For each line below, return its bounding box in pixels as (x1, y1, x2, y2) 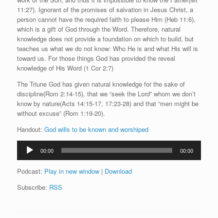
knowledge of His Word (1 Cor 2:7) (17, 63, 113, 73)
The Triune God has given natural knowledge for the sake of (17, 79, 185, 89)
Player (17, 149, 35, 159)
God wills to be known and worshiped (44, 124, 148, 134)
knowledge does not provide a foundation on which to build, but (17, 34, 194, 43)
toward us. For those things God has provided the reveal (17, 53, 175, 63)
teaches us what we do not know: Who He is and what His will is (17, 43, 198, 53)
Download (105, 166, 132, 176)
